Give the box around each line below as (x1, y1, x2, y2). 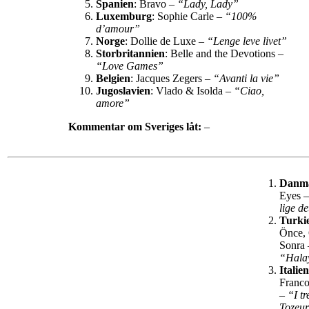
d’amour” (96, 23, 143, 35)
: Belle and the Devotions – (165, 48, 283, 60)
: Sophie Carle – (152, 10, 225, 23)
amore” (96, 97, 132, 110)
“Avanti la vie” (213, 72, 282, 85)
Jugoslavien (96, 85, 150, 97)
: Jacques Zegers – (130, 72, 213, 85)
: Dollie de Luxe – (125, 35, 207, 48)
